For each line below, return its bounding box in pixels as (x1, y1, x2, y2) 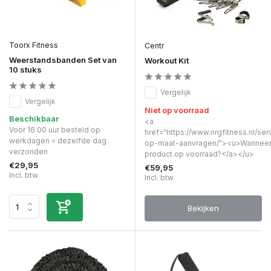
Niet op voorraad (145, 105, 209, 115)
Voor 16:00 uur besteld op (9, 125, 100, 134)
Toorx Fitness (9, 40, 58, 50)
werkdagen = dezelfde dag (9, 135, 106, 145)
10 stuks (9, 64, 42, 74)
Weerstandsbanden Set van (9, 54, 117, 65)
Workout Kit (145, 55, 189, 65)
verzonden (9, 146, 48, 156)
